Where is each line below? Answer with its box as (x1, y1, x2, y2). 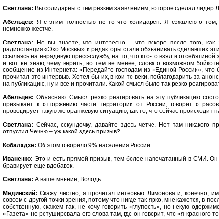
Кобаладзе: (3, 142, 36, 149)
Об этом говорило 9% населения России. (36, 142, 152, 149)
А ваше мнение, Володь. (33, 176, 102, 183)
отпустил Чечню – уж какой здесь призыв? (3, 128, 120, 135)
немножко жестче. (3, 25, 53, 32)
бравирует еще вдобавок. (3, 162, 74, 169)
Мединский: (3, 190, 37, 197)
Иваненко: (3, 155, 33, 162)
